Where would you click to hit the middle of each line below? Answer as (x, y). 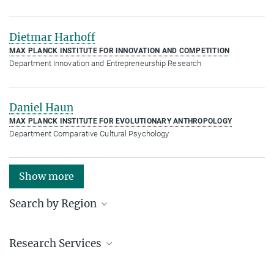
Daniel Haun (41, 107)
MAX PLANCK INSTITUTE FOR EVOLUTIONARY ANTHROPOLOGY (120, 121)
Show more (46, 176)
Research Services (57, 243)
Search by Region (54, 203)
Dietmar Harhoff (52, 37)
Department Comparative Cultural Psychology (89, 133)
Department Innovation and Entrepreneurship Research (106, 63)
